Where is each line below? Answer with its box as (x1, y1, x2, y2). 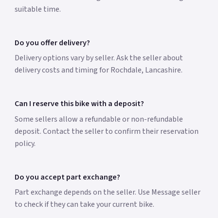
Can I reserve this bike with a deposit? (14, 98, 144, 109)
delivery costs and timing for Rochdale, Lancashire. (14, 65, 182, 76)
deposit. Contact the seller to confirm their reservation (14, 126, 199, 137)
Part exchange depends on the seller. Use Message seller (14, 187, 200, 198)
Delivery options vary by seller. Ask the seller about (14, 53, 183, 64)
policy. (14, 138, 36, 149)
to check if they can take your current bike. (14, 199, 154, 210)
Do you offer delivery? (14, 37, 90, 48)
